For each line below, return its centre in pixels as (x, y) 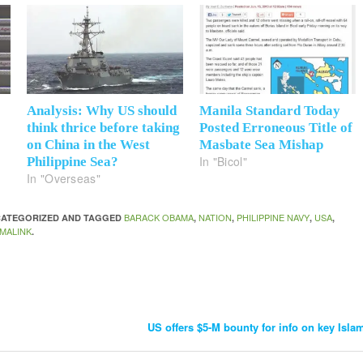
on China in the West (89, 145)
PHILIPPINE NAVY (273, 218)
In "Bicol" (223, 162)
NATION (216, 218)
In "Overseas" (64, 179)
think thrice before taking (104, 128)
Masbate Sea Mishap (261, 145)
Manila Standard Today (270, 111)
